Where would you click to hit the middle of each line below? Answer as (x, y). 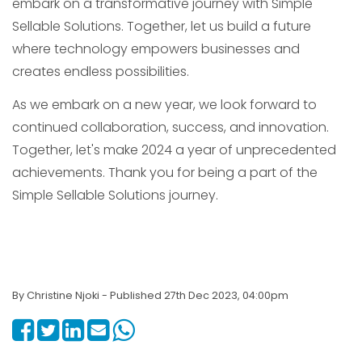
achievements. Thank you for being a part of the (165, 173)
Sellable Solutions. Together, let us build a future (162, 26)
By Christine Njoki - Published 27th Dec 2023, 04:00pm (150, 295)
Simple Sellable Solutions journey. (115, 195)
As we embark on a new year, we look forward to (164, 105)
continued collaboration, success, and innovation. (170, 127)
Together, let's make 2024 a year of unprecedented (174, 150)
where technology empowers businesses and (156, 49)
